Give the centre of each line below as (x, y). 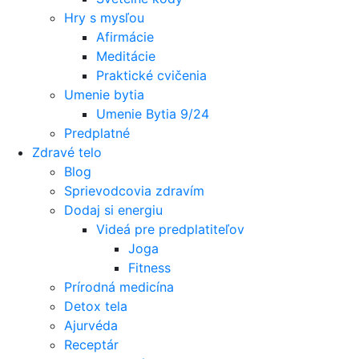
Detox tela (96, 306)
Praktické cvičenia (151, 75)
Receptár (91, 345)
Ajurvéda (91, 325)
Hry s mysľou (104, 18)
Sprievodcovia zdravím (134, 191)
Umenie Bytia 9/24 (153, 114)
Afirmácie (125, 37)
